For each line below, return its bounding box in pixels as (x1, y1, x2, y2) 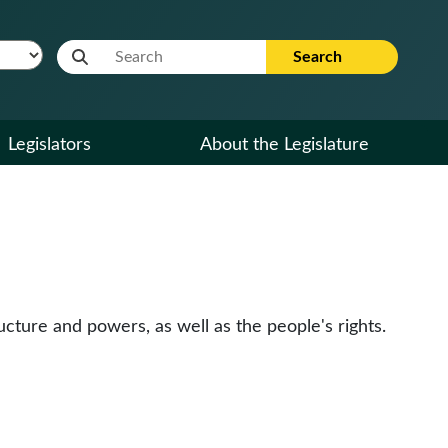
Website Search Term (57, 42, 228, 60)
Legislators (8, 136, 91, 154)
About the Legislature (200, 136, 369, 154)
